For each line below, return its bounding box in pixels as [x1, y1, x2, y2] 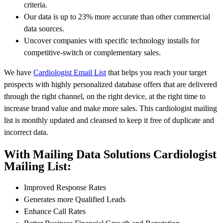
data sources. [24, 24, 64, 33]
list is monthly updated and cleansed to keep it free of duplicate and [4, 115, 214, 124]
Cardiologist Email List [33, 68, 106, 77]
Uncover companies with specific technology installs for [24, 36, 200, 45]
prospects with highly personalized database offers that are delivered [4, 80, 217, 89]
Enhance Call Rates [24, 207, 86, 216]
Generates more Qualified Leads [24, 195, 125, 204]
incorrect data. [4, 127, 48, 136]
